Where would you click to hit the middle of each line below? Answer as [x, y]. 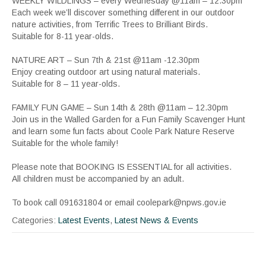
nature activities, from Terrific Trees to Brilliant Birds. [110, 25]
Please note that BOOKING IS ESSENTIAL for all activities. [122, 167]
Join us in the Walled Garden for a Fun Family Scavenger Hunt [129, 120]
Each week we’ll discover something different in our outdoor [123, 13]
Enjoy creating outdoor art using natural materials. [106, 72]
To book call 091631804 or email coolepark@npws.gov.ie [119, 203]
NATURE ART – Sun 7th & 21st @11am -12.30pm [106, 60]
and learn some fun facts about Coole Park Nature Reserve [123, 132]
